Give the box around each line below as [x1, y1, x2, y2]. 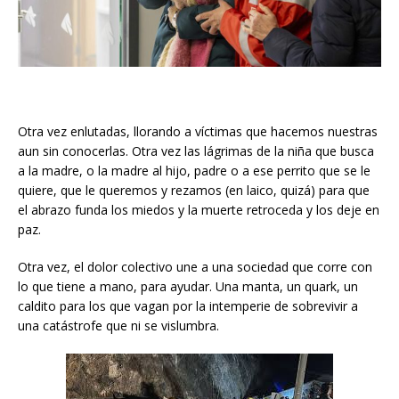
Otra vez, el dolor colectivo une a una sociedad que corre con [18, 258, 372, 276]
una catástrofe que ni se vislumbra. [18, 317, 219, 335]
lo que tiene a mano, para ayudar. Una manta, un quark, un [18, 278, 358, 296]
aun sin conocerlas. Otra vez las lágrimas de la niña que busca [18, 142, 374, 160]
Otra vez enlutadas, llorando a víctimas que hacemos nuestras [18, 123, 378, 141]
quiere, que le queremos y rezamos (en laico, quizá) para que [18, 182, 370, 199]
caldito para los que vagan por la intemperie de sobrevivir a [18, 297, 358, 315]
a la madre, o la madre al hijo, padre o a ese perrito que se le [18, 162, 370, 180]
